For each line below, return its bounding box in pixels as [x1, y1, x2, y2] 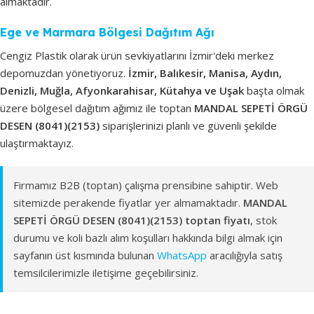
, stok [250, 212, 277, 227]
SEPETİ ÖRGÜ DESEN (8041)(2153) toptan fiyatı [13, 212, 250, 227]
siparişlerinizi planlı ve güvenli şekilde [100, 118, 277, 132]
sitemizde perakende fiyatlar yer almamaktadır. [13, 195, 243, 210]
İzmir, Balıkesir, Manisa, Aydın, [128, 65, 282, 80]
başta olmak [244, 83, 304, 97]
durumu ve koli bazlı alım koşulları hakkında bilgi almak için [13, 230, 282, 245]
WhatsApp [157, 247, 207, 262]
